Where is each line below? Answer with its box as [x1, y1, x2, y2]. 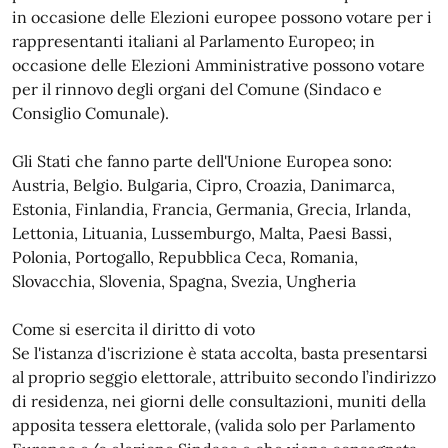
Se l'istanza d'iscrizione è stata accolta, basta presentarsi [12, 343, 428, 363]
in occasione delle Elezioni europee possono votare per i [12, 7, 432, 27]
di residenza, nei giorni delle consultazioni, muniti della [12, 391, 426, 411]
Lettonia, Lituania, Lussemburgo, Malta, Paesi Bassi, [12, 223, 392, 243]
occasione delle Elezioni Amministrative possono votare [12, 55, 425, 75]
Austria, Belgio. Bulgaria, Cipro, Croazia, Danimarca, [12, 175, 395, 195]
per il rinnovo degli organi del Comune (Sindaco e [12, 79, 382, 99]
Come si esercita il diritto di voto [12, 319, 255, 339]
